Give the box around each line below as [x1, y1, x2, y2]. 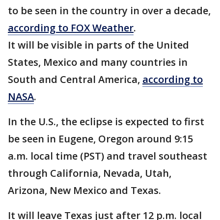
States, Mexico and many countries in [8, 55, 188, 69]
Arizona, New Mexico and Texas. [8, 184, 161, 197]
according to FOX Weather [8, 21, 134, 34]
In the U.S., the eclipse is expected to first [8, 115, 204, 128]
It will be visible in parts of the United [8, 38, 189, 52]
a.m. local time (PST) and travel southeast [8, 149, 207, 163]
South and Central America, [8, 73, 142, 86]
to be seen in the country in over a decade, [8, 4, 211, 17]
